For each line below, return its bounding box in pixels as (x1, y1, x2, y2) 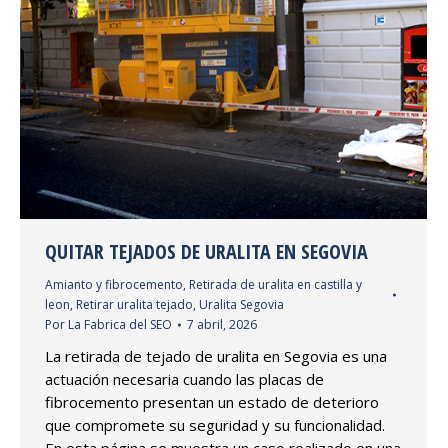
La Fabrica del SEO (68, 315, 172, 333)
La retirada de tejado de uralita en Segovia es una (45, 345, 387, 366)
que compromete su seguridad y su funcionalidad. (45, 414, 385, 435)
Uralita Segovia (199, 295, 284, 313)
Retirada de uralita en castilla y (189, 275, 362, 293)
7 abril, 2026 (187, 315, 257, 333)
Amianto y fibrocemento (45, 275, 183, 293)
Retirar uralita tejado (76, 295, 193, 313)
